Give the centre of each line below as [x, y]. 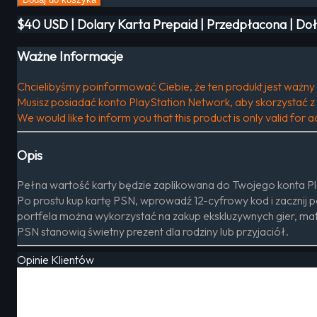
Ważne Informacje [70, 56]
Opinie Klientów [56, 260]
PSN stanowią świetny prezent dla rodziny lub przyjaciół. [153, 232]
